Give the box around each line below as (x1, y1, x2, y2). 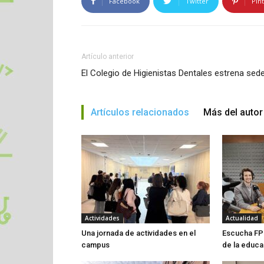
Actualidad (226, 213, 258, 222)
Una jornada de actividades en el (81, 228, 196, 237)
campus (81, 240, 110, 249)
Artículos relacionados (91, 106, 189, 118)
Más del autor (203, 106, 263, 118)
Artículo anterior (81, 52, 134, 61)
